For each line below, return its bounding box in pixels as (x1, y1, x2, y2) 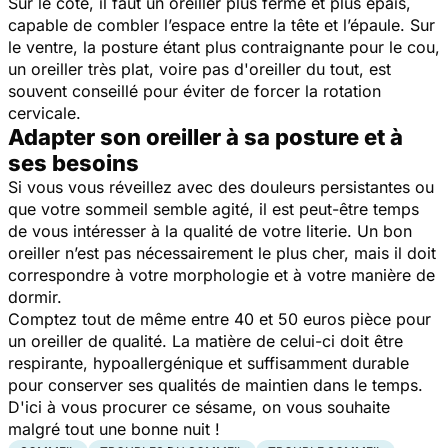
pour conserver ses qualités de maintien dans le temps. (8, 374, 423, 395)
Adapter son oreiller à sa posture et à (8, 123, 403, 150)
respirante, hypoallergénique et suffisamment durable (8, 352, 409, 373)
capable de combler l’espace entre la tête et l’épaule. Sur (8, 14, 435, 35)
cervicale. (8, 102, 81, 123)
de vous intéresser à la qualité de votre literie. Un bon (8, 220, 412, 241)
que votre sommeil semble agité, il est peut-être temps (8, 198, 419, 219)
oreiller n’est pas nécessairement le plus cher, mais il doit (8, 242, 436, 263)
